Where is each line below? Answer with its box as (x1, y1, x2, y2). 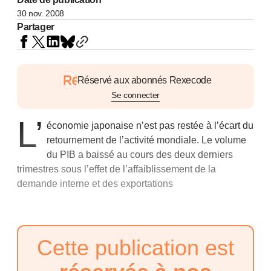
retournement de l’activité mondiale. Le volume (47, 135, 247, 145)
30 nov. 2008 (17, 8, 64, 18)
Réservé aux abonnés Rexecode (77, 74, 212, 85)
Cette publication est (37, 235, 234, 260)
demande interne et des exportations (17, 178, 173, 189)
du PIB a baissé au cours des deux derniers (47, 149, 233, 160)
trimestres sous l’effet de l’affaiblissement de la (17, 164, 216, 174)
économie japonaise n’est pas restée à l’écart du (47, 120, 254, 131)
